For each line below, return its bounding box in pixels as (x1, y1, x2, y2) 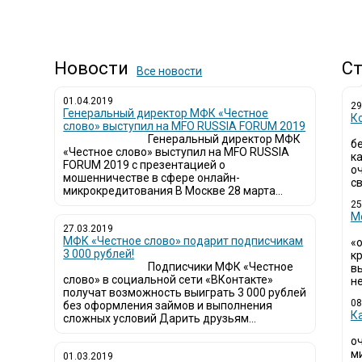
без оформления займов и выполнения (63, 299, 273, 312)
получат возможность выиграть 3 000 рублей (63, 286, 307, 299)
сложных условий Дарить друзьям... (63, 312, 257, 325)
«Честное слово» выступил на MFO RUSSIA (63, 145, 290, 158)
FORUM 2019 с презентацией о (63, 158, 226, 171)
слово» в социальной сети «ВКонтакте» (63, 273, 274, 286)
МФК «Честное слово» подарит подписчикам (63, 234, 304, 247)
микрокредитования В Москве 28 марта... (63, 184, 284, 197)
